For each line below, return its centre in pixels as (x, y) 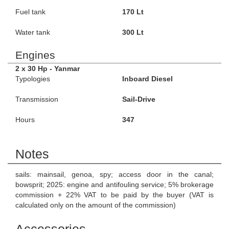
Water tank (33, 32)
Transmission (37, 99)
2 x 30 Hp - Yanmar (48, 68)
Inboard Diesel (147, 79)
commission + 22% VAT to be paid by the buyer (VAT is (114, 195)
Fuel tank (30, 12)
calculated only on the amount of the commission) (96, 205)
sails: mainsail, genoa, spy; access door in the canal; (114, 174)
